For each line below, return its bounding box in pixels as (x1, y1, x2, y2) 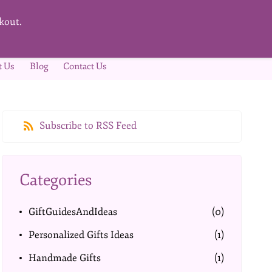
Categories (19, 170, 92, 190)
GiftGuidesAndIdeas (29, 206, 118, 218)
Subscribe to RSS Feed (39, 120, 137, 132)
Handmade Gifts (29, 252, 101, 264)
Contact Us (63, 61, 107, 72)
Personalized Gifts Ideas (29, 229, 134, 241)
